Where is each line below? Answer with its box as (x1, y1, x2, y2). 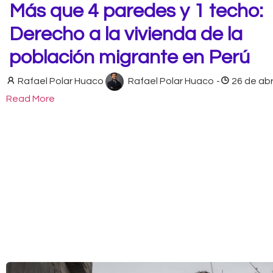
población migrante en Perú (9, 47, 250, 68)
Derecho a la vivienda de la (9, 24, 243, 44)
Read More (6, 93, 55, 104)
